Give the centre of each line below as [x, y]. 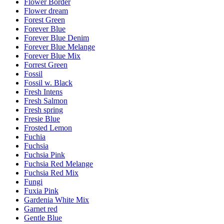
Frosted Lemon [48, 127]
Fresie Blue [42, 118]
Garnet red [41, 208]
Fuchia [35, 136]
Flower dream [46, 10]
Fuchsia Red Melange [58, 163]
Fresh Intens [43, 91]
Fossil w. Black [48, 82]
